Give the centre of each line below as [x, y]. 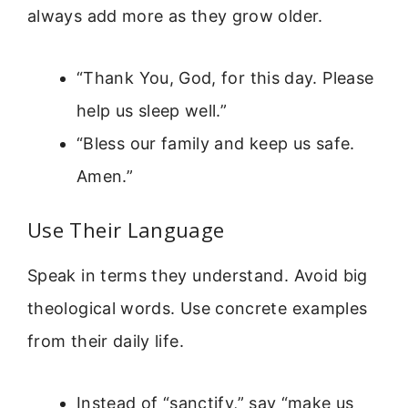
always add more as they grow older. [175, 15]
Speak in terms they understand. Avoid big [198, 276]
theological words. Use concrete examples [198, 309]
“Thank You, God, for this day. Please [225, 78]
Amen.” [105, 177]
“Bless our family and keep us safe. [216, 144]
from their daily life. [106, 342]
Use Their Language [126, 230]
